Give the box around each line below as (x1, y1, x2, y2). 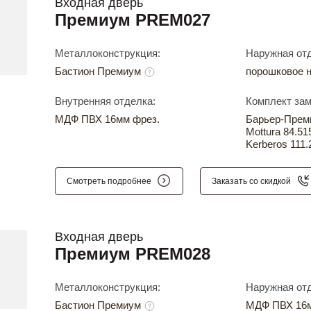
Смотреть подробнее (67, 176, 151, 186)
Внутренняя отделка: (55, 95, 155, 108)
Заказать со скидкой (212, 176, 291, 186)
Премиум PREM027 (55, 10, 210, 29)
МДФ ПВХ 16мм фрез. (55, 113, 160, 126)
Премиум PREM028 (55, 244, 210, 264)
